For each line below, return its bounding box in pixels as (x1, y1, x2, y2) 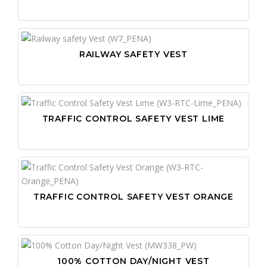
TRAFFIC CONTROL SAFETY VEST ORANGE (33, 191, 234, 202)
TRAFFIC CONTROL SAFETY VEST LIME (42, 113, 225, 124)
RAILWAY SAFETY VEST (79, 48, 188, 60)
